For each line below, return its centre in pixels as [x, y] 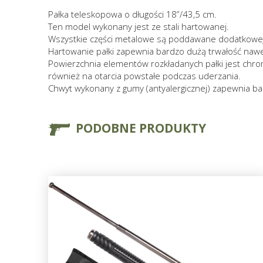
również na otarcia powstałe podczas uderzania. [144, 76]
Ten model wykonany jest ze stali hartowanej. [139, 27]
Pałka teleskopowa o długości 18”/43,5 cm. [132, 14]
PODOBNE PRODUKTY [141, 128]
